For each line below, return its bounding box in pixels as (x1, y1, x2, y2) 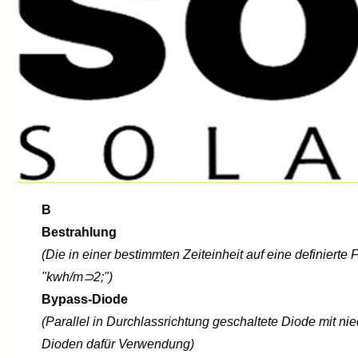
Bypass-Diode (42, 292, 128, 306)
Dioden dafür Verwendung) (42, 337, 194, 351)
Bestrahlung (42, 225, 117, 239)
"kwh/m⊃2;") (42, 270, 113, 284)
